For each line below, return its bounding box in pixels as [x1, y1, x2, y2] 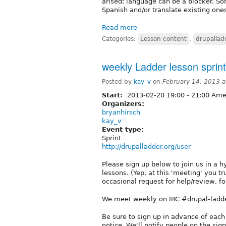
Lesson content [140, 35, 187, 42]
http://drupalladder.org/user [102, 142, 191, 150]
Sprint [102, 134, 121, 142]
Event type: [102, 125, 146, 133]
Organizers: [102, 99, 147, 107]
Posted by [102, 78, 134, 85]
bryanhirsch [102, 108, 140, 116]
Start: [102, 91, 125, 99]
